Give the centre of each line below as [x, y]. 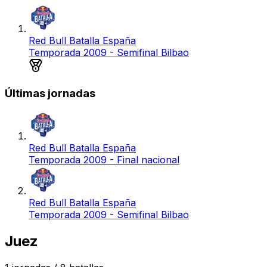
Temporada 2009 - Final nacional [104, 160]
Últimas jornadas [50, 93]
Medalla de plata [79, 63]
